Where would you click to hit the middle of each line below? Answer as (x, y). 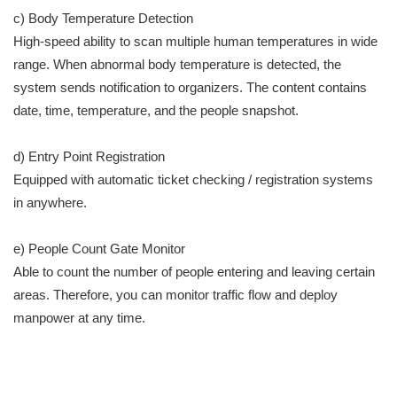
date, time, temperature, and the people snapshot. (156, 110)
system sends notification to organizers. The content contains (190, 87)
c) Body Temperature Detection (103, 18)
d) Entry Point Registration (89, 156)
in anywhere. (50, 202)
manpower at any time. (79, 318)
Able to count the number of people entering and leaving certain (194, 272)
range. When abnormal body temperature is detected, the (177, 64)
